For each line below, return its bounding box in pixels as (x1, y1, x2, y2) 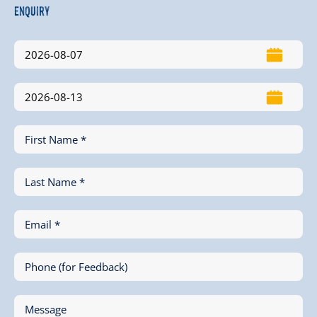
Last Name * (25, 174, 85, 189)
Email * (25, 217, 60, 231)
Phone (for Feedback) (25, 259, 127, 274)
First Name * (25, 132, 86, 146)
